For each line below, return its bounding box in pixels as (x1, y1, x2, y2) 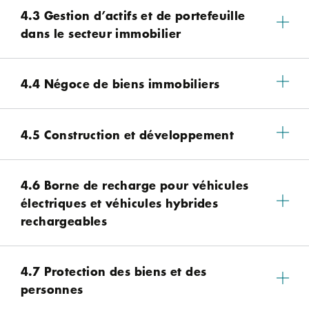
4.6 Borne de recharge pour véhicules (21, 175, 249, 193)
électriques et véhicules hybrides (21, 193, 219, 211)
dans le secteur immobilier (21, 24, 181, 42)
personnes (21, 279, 83, 297)
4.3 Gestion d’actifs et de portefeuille (21, 6, 246, 24)
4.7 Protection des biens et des (21, 261, 207, 279)
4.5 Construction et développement (21, 125, 235, 143)
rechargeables (21, 211, 108, 229)
